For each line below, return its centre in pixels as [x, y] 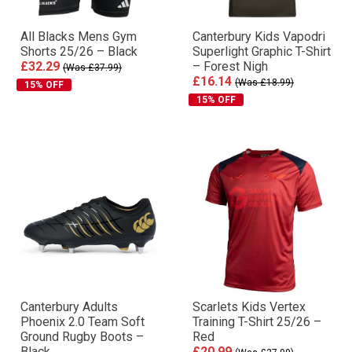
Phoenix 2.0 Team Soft [82, 322]
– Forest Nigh [230, 66]
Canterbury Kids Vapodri [259, 37]
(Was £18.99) [264, 82]
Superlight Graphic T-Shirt [262, 51]
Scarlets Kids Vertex [249, 307]
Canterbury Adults [69, 307]
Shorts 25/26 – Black [79, 51]
